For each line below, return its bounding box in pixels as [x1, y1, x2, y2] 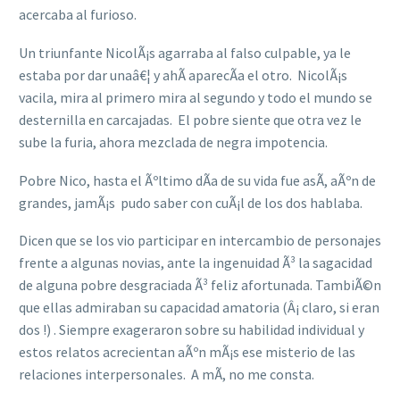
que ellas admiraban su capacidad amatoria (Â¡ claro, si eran [19, 298, 379, 317]
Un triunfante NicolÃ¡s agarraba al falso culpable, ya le [19, 44, 351, 62]
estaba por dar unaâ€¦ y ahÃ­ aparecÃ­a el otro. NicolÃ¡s [19, 66, 347, 85]
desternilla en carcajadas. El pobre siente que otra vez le [19, 111, 362, 129]
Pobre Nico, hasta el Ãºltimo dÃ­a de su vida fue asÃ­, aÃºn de [19, 171, 376, 189]
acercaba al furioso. [19, 5, 137, 24]
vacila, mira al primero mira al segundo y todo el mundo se [19, 88, 372, 107]
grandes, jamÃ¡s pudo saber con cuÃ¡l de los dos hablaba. [19, 193, 362, 212]
